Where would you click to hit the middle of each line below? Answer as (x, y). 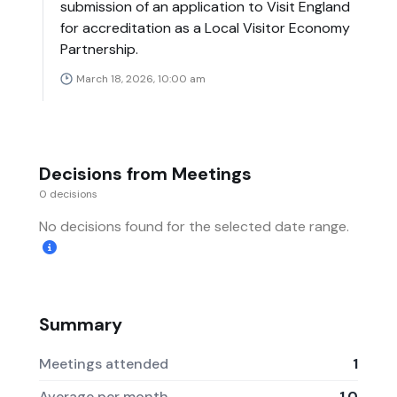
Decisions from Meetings (145, 174)
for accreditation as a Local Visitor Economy (205, 28)
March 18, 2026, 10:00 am (141, 79)
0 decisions (68, 195)
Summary (81, 325)
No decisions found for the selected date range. (194, 227)
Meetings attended (104, 363)
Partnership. (99, 50)
